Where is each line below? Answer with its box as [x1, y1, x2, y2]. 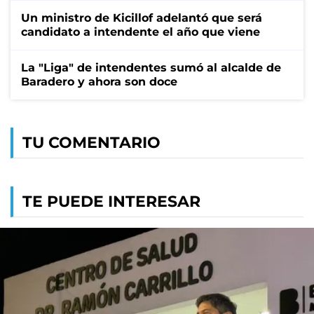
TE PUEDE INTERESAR [22, 191, 200, 211]
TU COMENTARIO [22, 132, 161, 152]
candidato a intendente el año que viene [21, 25, 260, 39]
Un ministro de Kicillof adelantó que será [21, 11, 262, 25]
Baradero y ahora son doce [21, 74, 177, 88]
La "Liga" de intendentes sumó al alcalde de [21, 60, 281, 74]
